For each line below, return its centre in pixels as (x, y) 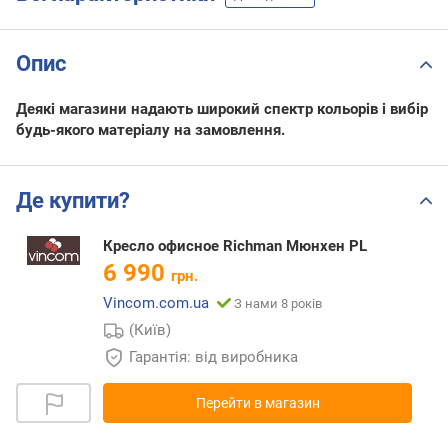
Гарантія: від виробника (213, 356)
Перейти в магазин (257, 402)
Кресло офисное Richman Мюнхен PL (235, 245)
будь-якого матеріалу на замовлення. (150, 130)
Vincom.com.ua (156, 302)
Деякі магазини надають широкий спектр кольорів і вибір (222, 109)
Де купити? (73, 200)
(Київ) (150, 329)
